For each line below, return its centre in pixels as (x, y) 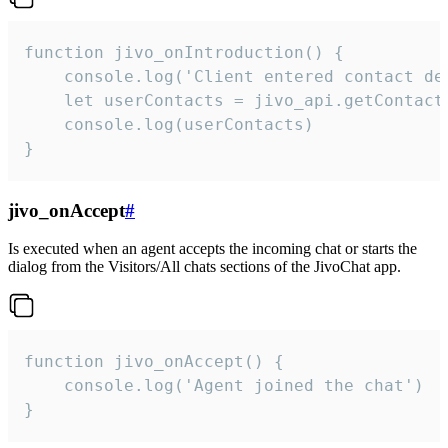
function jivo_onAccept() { (154, 362)
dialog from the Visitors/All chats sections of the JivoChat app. (204, 267)
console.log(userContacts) (169, 124)
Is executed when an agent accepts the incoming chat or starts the (212, 249)
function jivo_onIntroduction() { (184, 52)
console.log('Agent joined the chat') (44, 386)
